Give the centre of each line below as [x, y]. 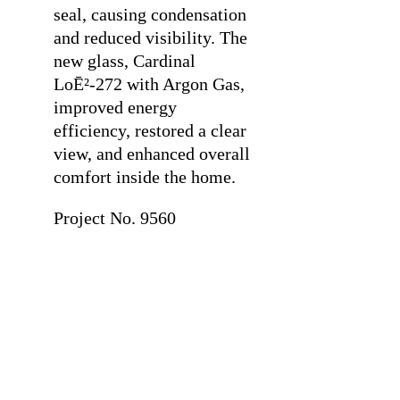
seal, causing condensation [150, 14]
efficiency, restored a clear [150, 130]
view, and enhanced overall [151, 154]
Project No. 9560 [114, 218]
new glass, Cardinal [124, 61]
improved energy [115, 107]
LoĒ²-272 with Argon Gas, [149, 84]
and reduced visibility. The [150, 37]
